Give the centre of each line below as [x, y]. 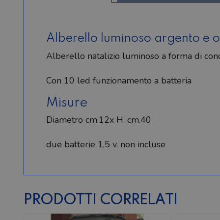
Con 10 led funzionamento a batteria [119, 80]
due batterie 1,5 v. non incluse [106, 144]
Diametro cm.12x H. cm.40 [99, 120]
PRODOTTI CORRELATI [100, 200]
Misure [67, 103]
